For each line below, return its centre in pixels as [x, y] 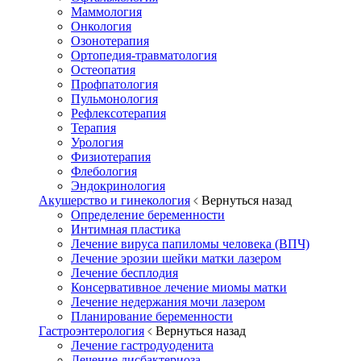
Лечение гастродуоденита [142, 346]
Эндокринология [118, 186]
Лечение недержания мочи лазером [168, 302]
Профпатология [114, 85]
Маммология [106, 12]
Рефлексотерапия [118, 114]
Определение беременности [148, 215]
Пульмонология [114, 99]
